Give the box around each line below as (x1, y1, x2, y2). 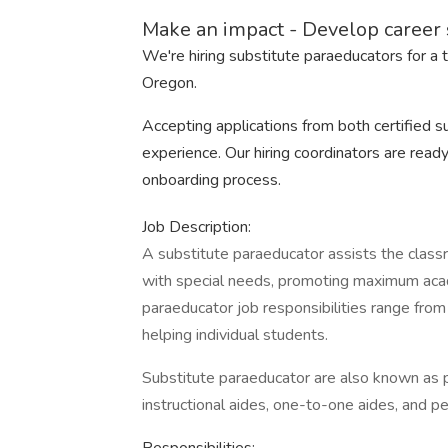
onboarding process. (142, 169, 281, 191)
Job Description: (142, 216, 251, 238)
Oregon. (142, 72, 197, 94)
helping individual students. (142, 324, 328, 346)
